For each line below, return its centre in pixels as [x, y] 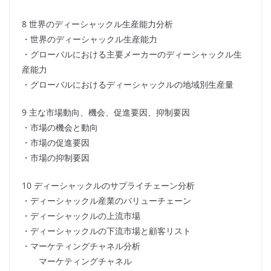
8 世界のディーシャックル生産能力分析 [97, 24]
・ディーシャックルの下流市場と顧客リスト [106, 231]
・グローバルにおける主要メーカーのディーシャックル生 [132, 54]
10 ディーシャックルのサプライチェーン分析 [108, 186]
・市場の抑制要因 [56, 158]
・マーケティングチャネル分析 [81, 246]
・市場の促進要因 [56, 143]
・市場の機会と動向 [60, 128]
